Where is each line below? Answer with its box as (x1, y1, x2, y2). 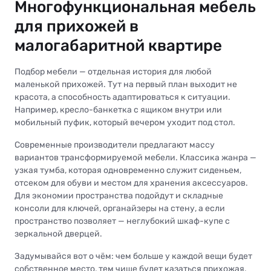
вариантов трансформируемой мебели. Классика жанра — (15, 152, 256, 163)
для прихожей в (15, 16, 139, 36)
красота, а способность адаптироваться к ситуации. (15, 91, 230, 102)
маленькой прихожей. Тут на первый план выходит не (15, 79, 237, 90)
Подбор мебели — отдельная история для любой (15, 66, 212, 77)
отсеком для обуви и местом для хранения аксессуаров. (15, 177, 248, 188)
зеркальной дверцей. (15, 228, 102, 239)
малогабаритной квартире (15, 36, 222, 55)
